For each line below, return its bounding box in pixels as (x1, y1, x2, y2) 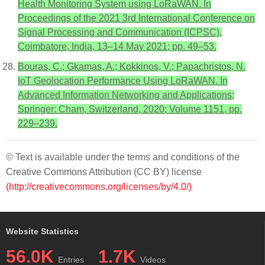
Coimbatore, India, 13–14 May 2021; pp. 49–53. (18, 41, 216, 51)
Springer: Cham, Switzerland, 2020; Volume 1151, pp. (18, 104, 242, 114)
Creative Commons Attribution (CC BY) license (6, 167, 202, 177)
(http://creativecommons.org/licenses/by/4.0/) (6, 182, 192, 192)
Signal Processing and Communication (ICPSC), (18, 27, 222, 37)
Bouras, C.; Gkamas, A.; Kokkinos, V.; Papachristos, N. (18, 62, 245, 72)
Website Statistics (6, 227, 79, 236)
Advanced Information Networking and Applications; (18, 90, 234, 100)
